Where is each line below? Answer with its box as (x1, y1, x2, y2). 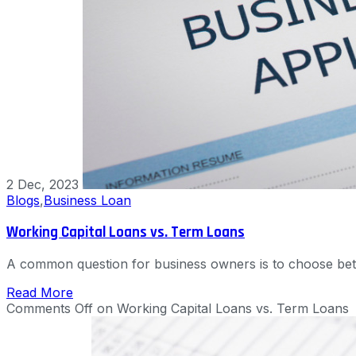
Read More (6, 284, 73, 301)
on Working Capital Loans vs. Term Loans (93, 300, 349, 317)
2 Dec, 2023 (6, 176, 79, 192)
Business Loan (44, 192, 131, 208)
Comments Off (6, 300, 93, 317)
